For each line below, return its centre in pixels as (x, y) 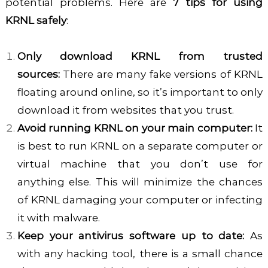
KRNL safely (36, 20)
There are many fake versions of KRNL (161, 74)
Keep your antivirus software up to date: (131, 235)
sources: (38, 74)
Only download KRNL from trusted (140, 56)
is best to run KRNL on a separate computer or (140, 146)
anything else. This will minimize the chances (140, 182)
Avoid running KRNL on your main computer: (135, 128)
